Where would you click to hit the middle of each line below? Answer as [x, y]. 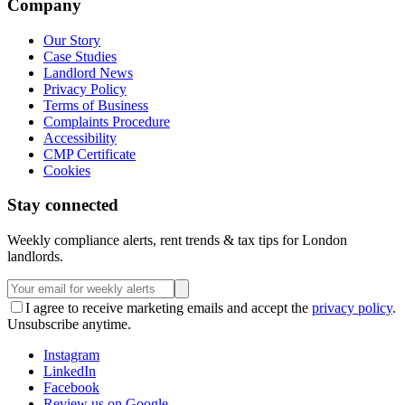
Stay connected [63, 205]
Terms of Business [96, 105]
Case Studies [80, 56]
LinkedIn [70, 371]
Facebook [71, 387]
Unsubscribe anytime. [69, 324]
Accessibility [80, 137]
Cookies [67, 170]
